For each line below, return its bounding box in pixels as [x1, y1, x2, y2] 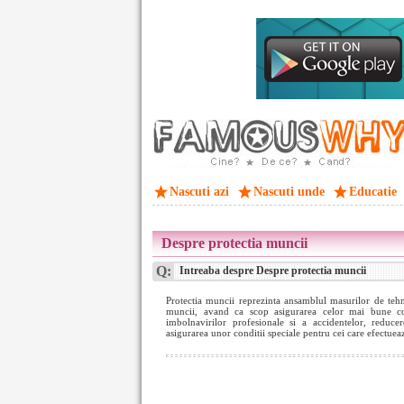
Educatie [349, 185, 397, 198]
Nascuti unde [253, 185, 325, 198]
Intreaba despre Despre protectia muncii [177, 264, 366, 277]
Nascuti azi [170, 185, 229, 198]
